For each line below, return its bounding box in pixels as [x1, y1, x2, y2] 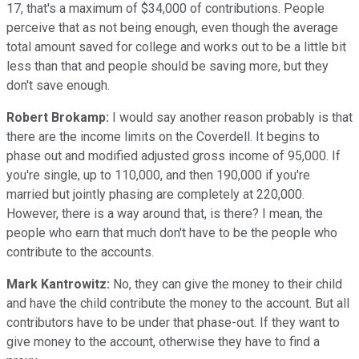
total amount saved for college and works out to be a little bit [6, 38, 346, 54]
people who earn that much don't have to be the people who [6, 224, 337, 240]
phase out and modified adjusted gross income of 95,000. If [6, 147, 341, 163]
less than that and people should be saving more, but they [6, 58, 329, 74]
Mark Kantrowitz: [6, 276, 110, 292]
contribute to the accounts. [6, 244, 154, 260]
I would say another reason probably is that [109, 109, 353, 125]
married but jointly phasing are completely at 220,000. [6, 186, 305, 202]
